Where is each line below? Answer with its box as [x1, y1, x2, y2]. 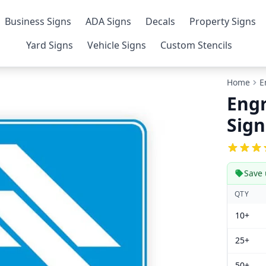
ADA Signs [85, 15, 132, 28]
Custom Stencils [160, 39, 233, 52]
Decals [145, 15, 176, 28]
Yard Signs [26, 39, 74, 52]
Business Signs [5, 15, 72, 28]
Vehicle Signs [87, 39, 147, 52]
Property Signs [189, 15, 256, 28]
